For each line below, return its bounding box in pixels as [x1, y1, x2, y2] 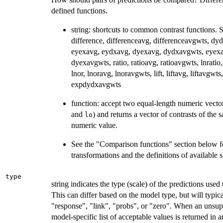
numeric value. [71, 121, 117, 130]
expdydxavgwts [71, 80, 121, 89]
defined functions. [51, 6, 108, 15]
